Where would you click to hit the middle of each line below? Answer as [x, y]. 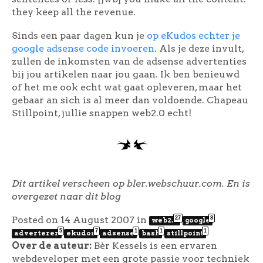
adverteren [37, 233]
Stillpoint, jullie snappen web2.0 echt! [102, 113]
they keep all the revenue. [74, 12]
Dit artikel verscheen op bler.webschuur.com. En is [131, 183]
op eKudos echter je [193, 35]
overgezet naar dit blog [66, 196]
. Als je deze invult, [199, 48]
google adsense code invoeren [83, 48]
